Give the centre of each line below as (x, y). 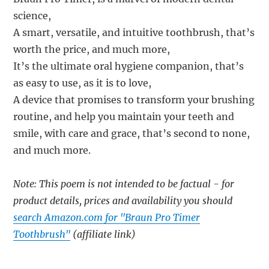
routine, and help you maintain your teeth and (124, 117)
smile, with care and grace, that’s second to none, (132, 134)
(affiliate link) (103, 234)
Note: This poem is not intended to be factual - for (124, 184)
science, (32, 16)
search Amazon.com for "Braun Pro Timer (107, 218)
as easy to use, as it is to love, (83, 83)
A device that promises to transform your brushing (134, 100)
